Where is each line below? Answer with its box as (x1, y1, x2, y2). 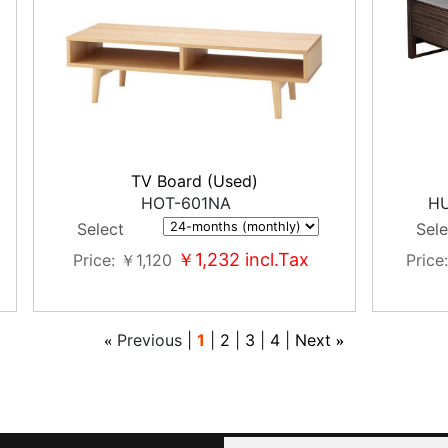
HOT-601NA (141, 193, 232, 213)
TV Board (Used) (130, 171, 258, 191)
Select (77, 219, 125, 239)
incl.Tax (240, 249, 310, 270)
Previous (117, 330, 182, 350)
